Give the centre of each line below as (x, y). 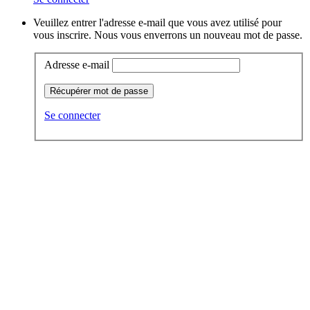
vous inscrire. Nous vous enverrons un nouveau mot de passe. (168, 35)
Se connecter (72, 115)
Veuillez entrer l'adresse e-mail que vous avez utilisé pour (157, 23)
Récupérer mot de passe (99, 91)
